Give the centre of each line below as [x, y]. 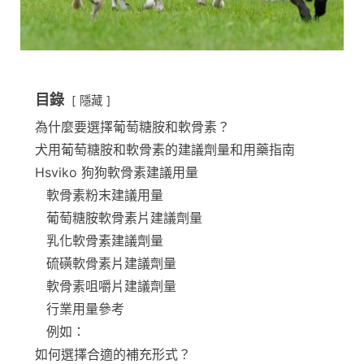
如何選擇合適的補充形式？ [113, 354]
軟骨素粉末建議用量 [105, 195]
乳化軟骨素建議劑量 [105, 240]
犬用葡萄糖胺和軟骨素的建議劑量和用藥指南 [165, 149]
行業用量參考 [85, 308]
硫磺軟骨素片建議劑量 [111, 263]
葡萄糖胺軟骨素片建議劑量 [124, 217]
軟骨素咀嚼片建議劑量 [111, 286]
